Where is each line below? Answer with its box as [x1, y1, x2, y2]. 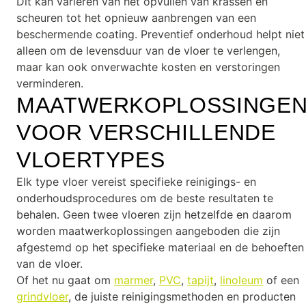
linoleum [220, 273, 263, 287]
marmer [114, 273, 153, 287]
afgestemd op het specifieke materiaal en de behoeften [16, 240, 304, 254]
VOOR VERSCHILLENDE [16, 120, 276, 145]
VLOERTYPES [16, 148, 165, 172]
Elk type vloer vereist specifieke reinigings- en [16, 175, 256, 189]
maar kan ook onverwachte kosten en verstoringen [16, 60, 280, 74]
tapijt [187, 273, 214, 287]
